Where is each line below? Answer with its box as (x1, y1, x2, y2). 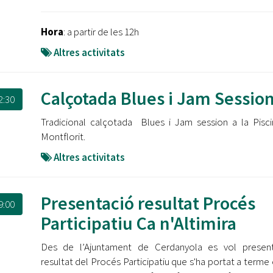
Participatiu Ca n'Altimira (40, 211, 236, 235)
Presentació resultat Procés (40, 191, 255, 214)
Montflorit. (40, 130, 85, 143)
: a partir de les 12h (63, 25, 139, 38)
